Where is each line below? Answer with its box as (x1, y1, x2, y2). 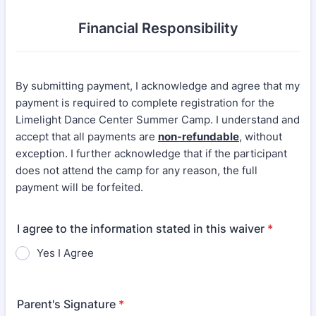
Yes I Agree (37, 246, 94, 260)
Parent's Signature (17, 297, 116, 311)
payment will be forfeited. (16, 181, 143, 194)
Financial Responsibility (78, 20, 238, 37)
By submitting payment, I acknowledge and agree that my (16, 79, 300, 92)
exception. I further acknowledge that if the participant (16, 147, 287, 160)
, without (239, 130, 282, 143)
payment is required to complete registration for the (16, 96, 274, 109)
